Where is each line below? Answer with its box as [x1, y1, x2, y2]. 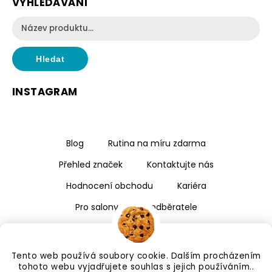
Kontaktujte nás [146, 158, 214, 171]
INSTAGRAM [12, 84, 78, 100]
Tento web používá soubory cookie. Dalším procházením [11, 250, 261, 262]
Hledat [36, 54, 64, 64]
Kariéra [177, 180, 206, 192]
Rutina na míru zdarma [108, 137, 206, 150]
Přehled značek [58, 158, 123, 171]
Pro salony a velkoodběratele [75, 201, 197, 214]
